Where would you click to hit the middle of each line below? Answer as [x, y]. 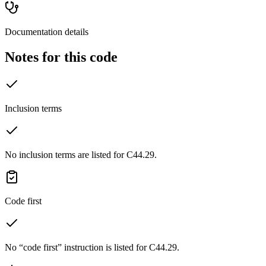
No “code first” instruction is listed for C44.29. [92, 247]
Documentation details [47, 31]
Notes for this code [61, 57]
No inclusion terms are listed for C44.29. [81, 154]
